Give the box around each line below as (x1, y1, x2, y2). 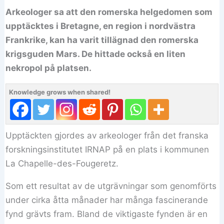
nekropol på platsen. (5, 63, 92, 73)
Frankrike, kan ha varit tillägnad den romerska (5, 35, 199, 45)
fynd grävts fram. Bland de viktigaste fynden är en (5, 209, 208, 219)
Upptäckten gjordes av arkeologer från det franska (5, 130, 209, 141)
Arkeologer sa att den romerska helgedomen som (5, 7, 213, 17)
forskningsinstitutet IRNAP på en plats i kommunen (5, 144, 209, 155)
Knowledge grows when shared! (9, 88, 111, 96)
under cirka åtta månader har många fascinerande (5, 195, 208, 205)
